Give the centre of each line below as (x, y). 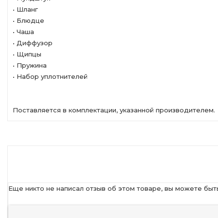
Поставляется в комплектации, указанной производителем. (114, 110)
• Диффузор (33, 43)
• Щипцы (27, 54)
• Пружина (30, 65)
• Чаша (23, 32)
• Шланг (25, 9)
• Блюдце (28, 20)
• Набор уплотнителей (50, 76)
